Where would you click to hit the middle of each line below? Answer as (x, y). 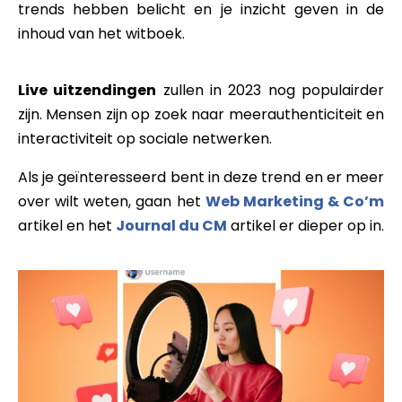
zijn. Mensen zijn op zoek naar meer (143, 114)
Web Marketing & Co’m (294, 201)
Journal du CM (171, 225)
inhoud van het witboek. (101, 33)
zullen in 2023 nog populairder (271, 90)
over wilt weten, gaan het (112, 201)
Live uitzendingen (87, 90)
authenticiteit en (326, 114)
